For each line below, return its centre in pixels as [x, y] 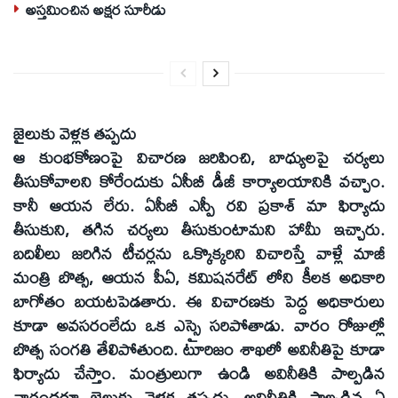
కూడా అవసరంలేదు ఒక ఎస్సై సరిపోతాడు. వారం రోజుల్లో [199, 326]
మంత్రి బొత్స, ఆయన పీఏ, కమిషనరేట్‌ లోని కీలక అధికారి [199, 278]
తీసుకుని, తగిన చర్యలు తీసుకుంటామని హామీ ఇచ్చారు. [199, 230]
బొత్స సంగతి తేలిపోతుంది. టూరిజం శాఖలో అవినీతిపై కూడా [199, 350]
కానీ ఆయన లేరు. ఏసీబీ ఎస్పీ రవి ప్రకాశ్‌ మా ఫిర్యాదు [199, 206]
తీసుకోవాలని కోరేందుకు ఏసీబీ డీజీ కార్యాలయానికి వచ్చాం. [199, 182]
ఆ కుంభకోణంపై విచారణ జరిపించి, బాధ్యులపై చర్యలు [199, 158]
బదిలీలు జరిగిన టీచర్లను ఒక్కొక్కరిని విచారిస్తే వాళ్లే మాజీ [199, 254]
